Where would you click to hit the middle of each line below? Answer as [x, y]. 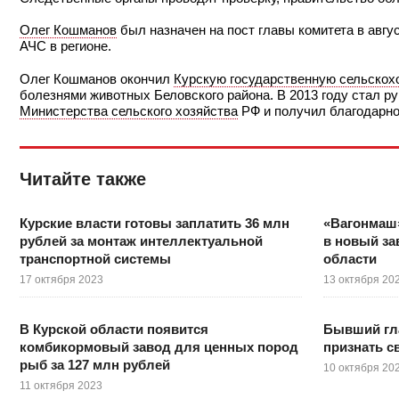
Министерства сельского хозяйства [129, 110]
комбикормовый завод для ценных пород [159, 346]
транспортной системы [95, 258]
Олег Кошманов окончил [97, 78]
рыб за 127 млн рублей [95, 364]
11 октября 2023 [61, 385]
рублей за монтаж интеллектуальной [141, 240]
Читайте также [83, 179]
